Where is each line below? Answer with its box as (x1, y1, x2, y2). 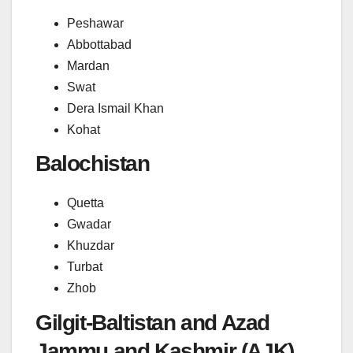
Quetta (67, 196, 104, 210)
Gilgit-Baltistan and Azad (35, 310, 270, 336)
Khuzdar (67, 239, 114, 253)
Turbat (67, 260, 102, 274)
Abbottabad (67, 37, 132, 51)
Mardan (67, 58, 110, 72)
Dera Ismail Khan (67, 101, 164, 115)
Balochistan (35, 151, 150, 176)
